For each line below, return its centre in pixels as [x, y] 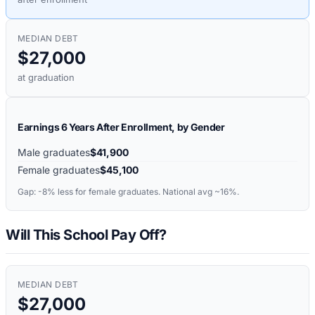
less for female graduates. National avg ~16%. [147, 192]
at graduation [46, 78]
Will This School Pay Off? [86, 234]
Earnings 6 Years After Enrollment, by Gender [121, 127]
